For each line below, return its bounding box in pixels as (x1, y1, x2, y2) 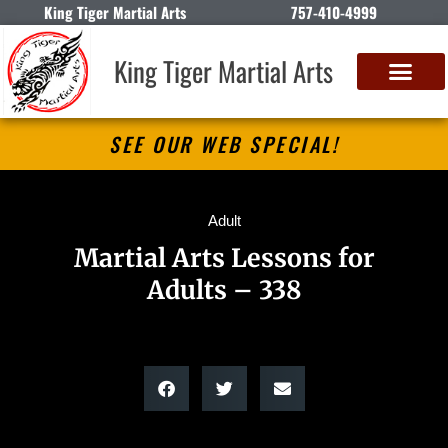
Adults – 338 (146, 273, 302, 306)
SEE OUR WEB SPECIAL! (109, 128, 339, 159)
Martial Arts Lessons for (73, 241, 375, 274)
